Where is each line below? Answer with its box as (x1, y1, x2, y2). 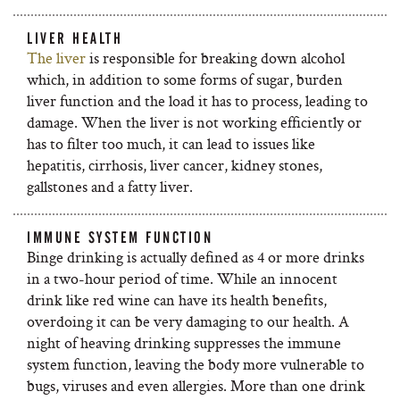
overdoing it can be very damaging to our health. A (27, 311, 349, 331)
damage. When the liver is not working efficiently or (27, 112, 362, 132)
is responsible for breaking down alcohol (86, 47, 345, 68)
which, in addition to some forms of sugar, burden (27, 69, 343, 89)
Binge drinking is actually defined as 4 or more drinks (27, 246, 364, 267)
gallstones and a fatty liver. (27, 176, 193, 196)
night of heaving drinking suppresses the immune (27, 332, 341, 353)
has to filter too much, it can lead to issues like (27, 133, 315, 154)
